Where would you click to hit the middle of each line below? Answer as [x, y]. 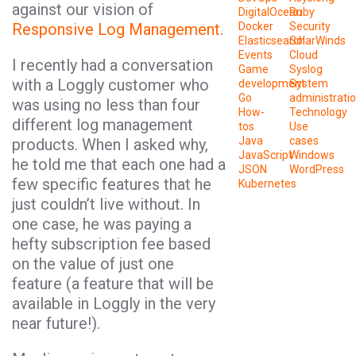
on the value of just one [93, 264]
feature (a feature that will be [113, 284]
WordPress [317, 170]
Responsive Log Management [116, 29]
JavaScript [265, 155]
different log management [103, 125]
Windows [312, 155]
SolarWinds [318, 41]
